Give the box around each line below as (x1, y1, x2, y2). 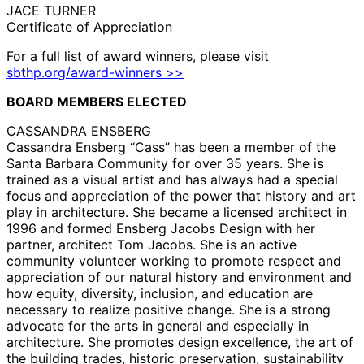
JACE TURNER (6, 2, 96, 19)
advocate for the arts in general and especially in (6, 318, 309, 335)
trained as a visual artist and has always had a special (6, 171, 338, 188)
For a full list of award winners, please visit (6, 48, 269, 65)
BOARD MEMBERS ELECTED (6, 93, 187, 110)
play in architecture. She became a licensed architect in (6, 204, 347, 221)
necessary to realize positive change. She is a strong (6, 301, 331, 318)
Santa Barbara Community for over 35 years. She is (6, 155, 323, 172)
